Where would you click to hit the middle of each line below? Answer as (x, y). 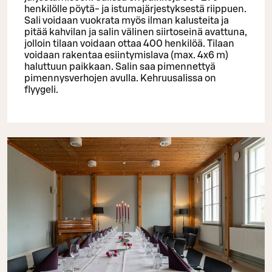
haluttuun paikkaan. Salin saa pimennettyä (120, 67)
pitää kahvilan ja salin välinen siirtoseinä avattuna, (136, 32)
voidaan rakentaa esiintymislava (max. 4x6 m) (126, 56)
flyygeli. (41, 90)
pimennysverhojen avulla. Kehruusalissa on (120, 79)
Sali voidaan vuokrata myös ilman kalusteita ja (127, 21)
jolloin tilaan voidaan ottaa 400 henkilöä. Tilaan (129, 44)
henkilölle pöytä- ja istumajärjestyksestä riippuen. (135, 9)
